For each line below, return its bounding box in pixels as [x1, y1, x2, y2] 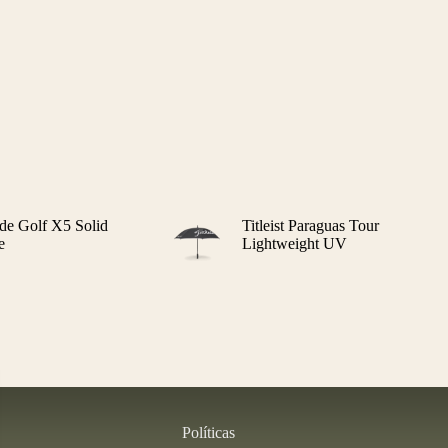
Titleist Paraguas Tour [241, 216, 379, 234]
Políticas [181, 424, 235, 442]
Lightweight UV [241, 234, 347, 252]
